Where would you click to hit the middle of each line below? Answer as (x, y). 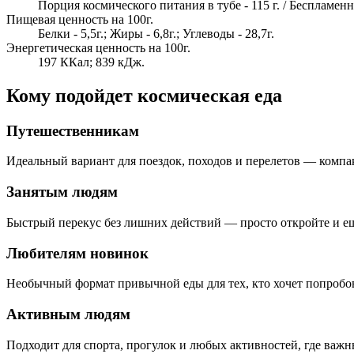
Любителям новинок (77, 253)
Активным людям (68, 314)
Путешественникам (73, 130)
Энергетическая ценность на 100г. (98, 47)
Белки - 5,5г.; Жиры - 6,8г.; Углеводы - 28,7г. (156, 33)
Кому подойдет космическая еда (144, 95)
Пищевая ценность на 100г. (80, 19)
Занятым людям (62, 192)
